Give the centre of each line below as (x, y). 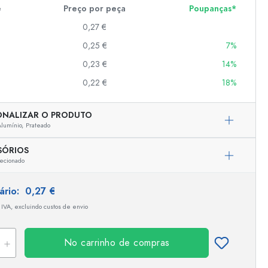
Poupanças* (213, 9)
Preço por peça (95, 9)
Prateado (38, 125)
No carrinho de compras (117, 243)
